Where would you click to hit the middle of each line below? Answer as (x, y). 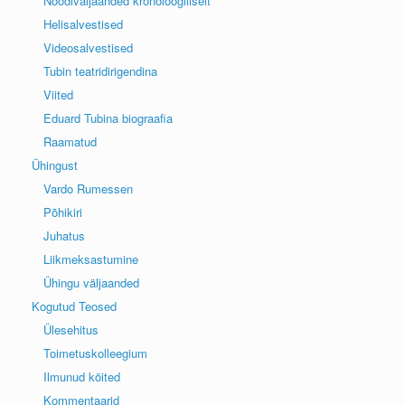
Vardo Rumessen (88, 188)
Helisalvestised (83, 24)
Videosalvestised (88, 47)
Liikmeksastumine (91, 259)
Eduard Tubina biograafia (108, 118)
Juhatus (64, 235)
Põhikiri (63, 212)
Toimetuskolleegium (95, 353)
